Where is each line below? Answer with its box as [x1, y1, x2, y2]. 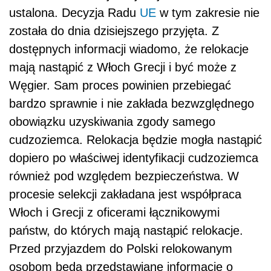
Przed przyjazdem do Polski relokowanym [9, 241, 232, 255]
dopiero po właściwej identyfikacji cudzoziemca [9, 151, 258, 165]
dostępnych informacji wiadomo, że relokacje [9, 42, 249, 56]
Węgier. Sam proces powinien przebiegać [9, 78, 231, 92]
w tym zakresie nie [156, 5, 260, 19]
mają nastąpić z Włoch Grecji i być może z [9, 60, 237, 74]
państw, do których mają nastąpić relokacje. [9, 223, 243, 237]
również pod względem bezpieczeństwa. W [9, 169, 239, 183]
